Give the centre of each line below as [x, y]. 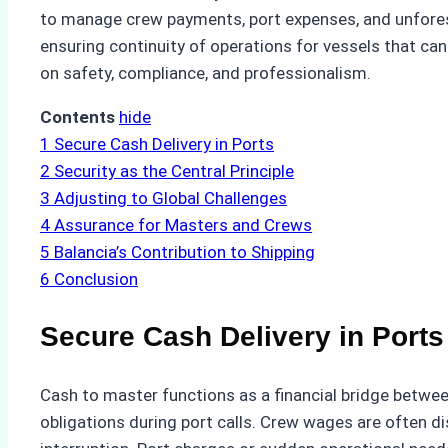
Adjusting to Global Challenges [170, 198]
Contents [77, 117]
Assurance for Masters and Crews [183, 225]
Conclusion [96, 279]
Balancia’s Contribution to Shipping [184, 252]
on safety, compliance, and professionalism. [205, 73]
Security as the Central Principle [174, 171]
